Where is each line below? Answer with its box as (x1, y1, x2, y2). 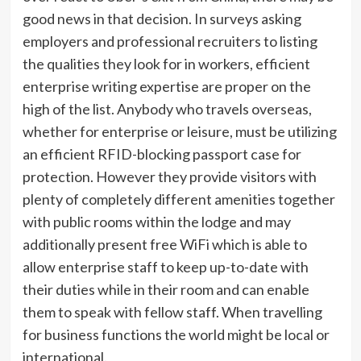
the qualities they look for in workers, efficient (22, 54, 310, 73)
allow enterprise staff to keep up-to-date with (22, 257, 309, 276)
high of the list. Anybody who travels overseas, (22, 99, 312, 118)
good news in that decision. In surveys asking (22, 9, 301, 27)
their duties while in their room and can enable (22, 280, 309, 298)
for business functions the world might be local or (22, 325, 330, 343)
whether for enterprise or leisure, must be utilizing (22, 122, 337, 140)
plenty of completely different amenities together (22, 189, 335, 208)
